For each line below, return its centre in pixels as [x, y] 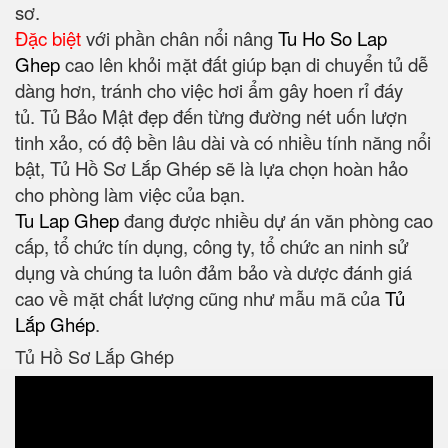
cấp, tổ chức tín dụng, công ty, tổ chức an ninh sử [211, 246]
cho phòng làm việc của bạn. [135, 194]
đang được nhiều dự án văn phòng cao [276, 220]
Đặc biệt [48, 38]
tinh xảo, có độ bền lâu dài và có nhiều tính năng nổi [223, 142]
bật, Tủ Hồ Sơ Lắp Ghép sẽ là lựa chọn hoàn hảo [211, 168]
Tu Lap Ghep [67, 220]
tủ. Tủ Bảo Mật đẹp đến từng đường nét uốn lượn [211, 116]
